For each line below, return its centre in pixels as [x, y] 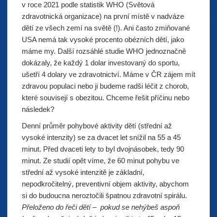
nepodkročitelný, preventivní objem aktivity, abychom [105, 184]
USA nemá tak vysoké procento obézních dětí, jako [103, 39]
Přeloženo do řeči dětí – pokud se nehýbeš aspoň [101, 207]
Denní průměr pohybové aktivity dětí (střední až [97, 126]
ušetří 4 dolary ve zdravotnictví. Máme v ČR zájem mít [108, 74]
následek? [39, 109]
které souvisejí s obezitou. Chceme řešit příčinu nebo [106, 98]
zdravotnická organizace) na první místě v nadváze [103, 16]
